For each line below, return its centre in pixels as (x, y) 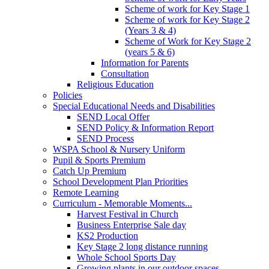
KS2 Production (107, 235)
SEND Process (105, 138)
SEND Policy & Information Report (145, 127)
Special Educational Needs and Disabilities (134, 106)
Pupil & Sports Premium (99, 160)
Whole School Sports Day (126, 257)
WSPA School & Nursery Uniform (119, 149)
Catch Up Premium (89, 171)
